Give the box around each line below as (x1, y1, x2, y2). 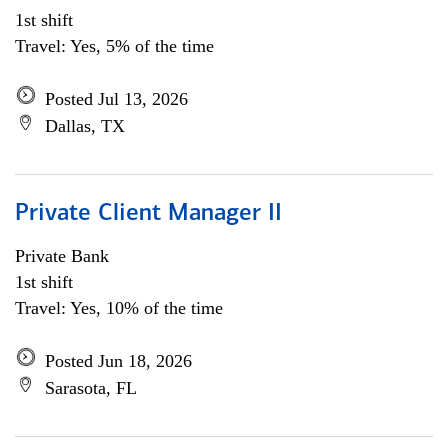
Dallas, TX (45, 116, 125, 136)
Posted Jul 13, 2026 (45, 89, 188, 109)
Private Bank (15, 246, 109, 266)
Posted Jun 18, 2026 (45, 351, 192, 371)
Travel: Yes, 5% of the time (15, 36, 214, 56)
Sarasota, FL (45, 378, 137, 398)
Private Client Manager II (15, 202, 282, 226)
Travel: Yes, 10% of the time (15, 298, 223, 318)
